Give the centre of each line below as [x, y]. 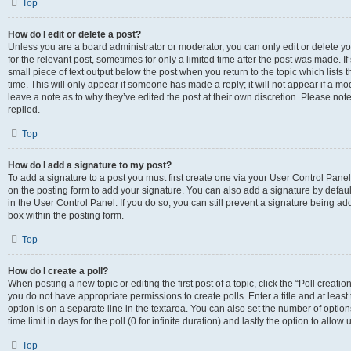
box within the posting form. [66, 215]
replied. [24, 110]
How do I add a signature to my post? [90, 165]
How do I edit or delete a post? [74, 34]
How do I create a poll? [58, 271]
